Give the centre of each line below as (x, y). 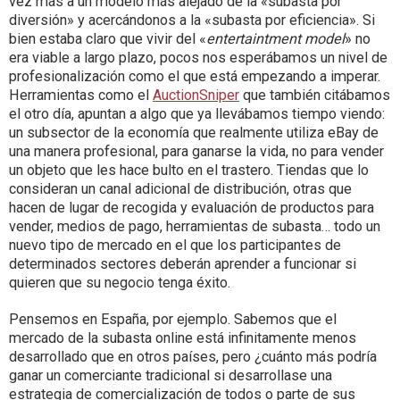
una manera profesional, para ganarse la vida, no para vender (196, 151)
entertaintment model (275, 39)
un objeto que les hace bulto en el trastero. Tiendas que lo (189, 170)
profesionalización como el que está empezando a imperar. (195, 76)
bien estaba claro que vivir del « (108, 39)
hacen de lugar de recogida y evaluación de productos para (192, 208)
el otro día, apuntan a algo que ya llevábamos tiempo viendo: (197, 114)
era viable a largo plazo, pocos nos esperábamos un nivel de (198, 58)
